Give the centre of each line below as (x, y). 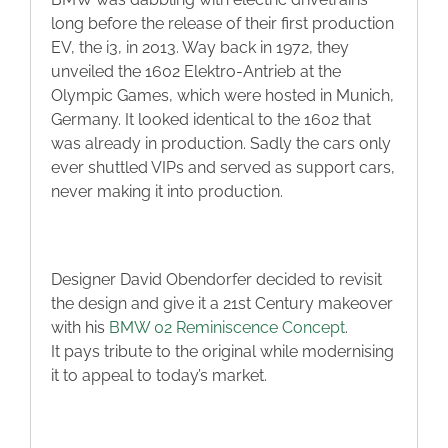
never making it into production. (167, 191)
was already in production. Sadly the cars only (221, 143)
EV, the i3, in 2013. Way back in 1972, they (200, 47)
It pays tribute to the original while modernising (222, 351)
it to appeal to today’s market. (159, 375)
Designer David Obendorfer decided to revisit (216, 279)
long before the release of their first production (222, 23)
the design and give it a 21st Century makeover (222, 303)
